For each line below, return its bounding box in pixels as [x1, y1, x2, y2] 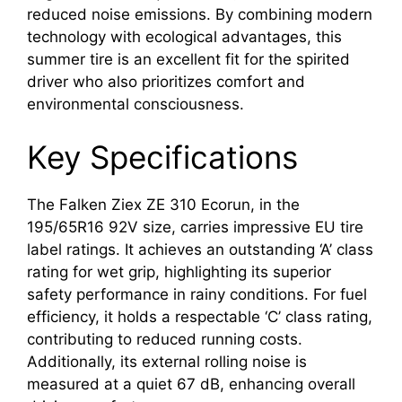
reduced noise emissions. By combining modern [27, 4, 372, 23]
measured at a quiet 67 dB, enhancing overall [27, 375, 355, 394]
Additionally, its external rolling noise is [27, 353, 307, 371]
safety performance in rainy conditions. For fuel [27, 285, 367, 304]
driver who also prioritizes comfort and [27, 72, 305, 91]
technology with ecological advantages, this [27, 27, 342, 46]
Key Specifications [27, 138, 298, 177]
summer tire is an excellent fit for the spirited [27, 49, 350, 68]
